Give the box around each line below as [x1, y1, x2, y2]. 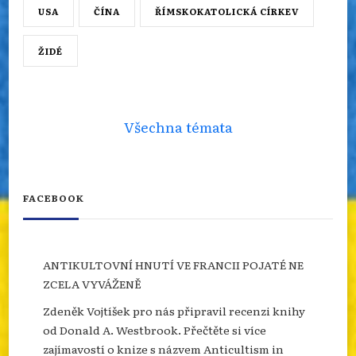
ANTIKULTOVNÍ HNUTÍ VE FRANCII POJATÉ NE [43, 257, 304, 273]
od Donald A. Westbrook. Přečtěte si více [43, 322, 266, 339]
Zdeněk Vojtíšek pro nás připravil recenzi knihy [43, 303, 305, 319]
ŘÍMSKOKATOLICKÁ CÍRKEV [155, 5, 299, 18]
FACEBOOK [23, 191, 84, 206]
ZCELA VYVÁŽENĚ [43, 276, 141, 292]
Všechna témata [123, 116, 233, 137]
